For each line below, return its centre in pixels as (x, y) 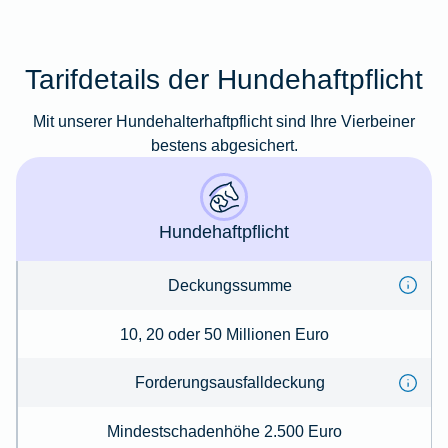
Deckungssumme (229, 284)
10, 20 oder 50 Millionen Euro (224, 333)
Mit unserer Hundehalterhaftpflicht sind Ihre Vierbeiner (224, 121)
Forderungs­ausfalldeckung (229, 382)
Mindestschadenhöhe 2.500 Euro (224, 431)
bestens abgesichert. (224, 145)
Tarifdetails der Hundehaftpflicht (224, 79)
